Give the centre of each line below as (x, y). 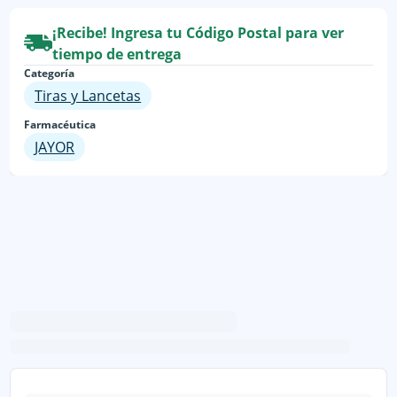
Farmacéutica (60, 124)
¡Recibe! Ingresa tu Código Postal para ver (198, 32)
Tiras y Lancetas (88, 95)
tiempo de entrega (117, 54)
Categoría (50, 73)
